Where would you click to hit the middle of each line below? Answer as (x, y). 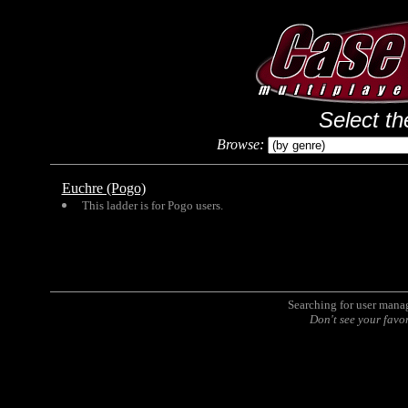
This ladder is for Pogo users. (152, 205)
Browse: (242, 144)
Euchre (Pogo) (103, 188)
